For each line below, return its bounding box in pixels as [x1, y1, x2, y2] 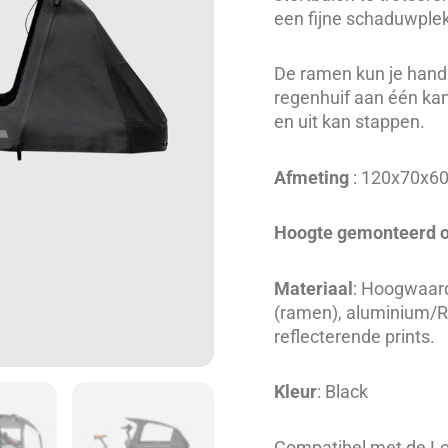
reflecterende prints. [274, 325, 435, 347]
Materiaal [274, 277, 353, 299]
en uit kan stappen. [274, 111, 425, 132]
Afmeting [274, 166, 349, 188]
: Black [317, 381, 368, 402]
